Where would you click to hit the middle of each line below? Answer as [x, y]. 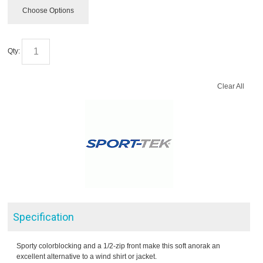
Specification [44, 217]
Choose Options [48, 11]
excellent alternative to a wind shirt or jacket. [87, 257]
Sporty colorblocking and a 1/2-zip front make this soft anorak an [119, 246]
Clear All [230, 87]
